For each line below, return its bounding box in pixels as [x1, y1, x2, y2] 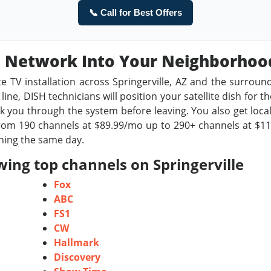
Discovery [54, 250, 100, 264]
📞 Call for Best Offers [89, 7, 182, 18]
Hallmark [54, 236, 99, 249]
